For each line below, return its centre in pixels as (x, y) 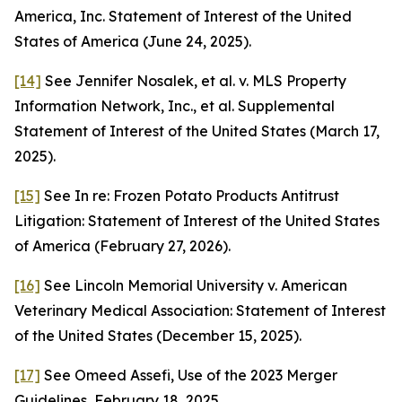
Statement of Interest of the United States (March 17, (197, 131)
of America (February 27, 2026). (122, 246)
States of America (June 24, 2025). (133, 41)
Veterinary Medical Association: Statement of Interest (200, 310)
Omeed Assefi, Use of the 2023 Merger (206, 375)
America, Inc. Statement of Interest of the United (183, 16)
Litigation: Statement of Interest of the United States (197, 221)
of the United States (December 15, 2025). (158, 336)
